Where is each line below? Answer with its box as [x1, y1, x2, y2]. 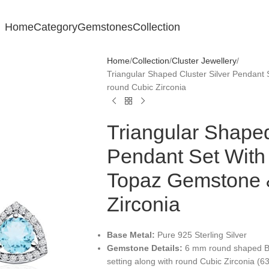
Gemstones [77, 20, 133, 33]
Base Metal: [106, 230, 155, 240]
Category [33, 20, 77, 33]
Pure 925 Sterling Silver [154, 230, 247, 240]
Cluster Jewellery [171, 56, 237, 65]
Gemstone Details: [106, 243, 183, 253]
